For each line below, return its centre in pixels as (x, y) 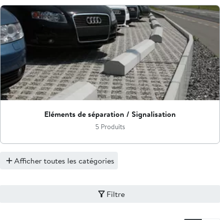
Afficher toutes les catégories (64, 160)
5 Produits (110, 127)
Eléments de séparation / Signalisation (110, 114)
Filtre (115, 194)
